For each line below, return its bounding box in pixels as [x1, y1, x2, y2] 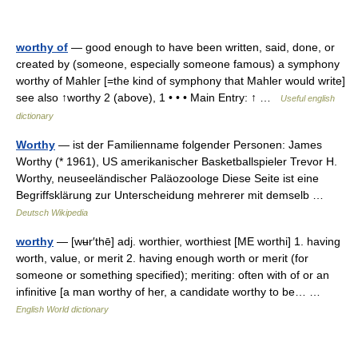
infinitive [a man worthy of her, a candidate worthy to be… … [16, 285, 327, 298]
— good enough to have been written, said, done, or [68, 41, 335, 54]
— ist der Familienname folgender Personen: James [55, 138, 322, 151]
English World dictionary [16, 304, 109, 314]
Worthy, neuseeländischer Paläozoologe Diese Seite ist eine [16, 172, 319, 185]
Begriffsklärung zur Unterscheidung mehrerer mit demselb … [16, 189, 330, 201]
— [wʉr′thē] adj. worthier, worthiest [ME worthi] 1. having [54, 235, 340, 248]
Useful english [280, 93, 335, 103]
